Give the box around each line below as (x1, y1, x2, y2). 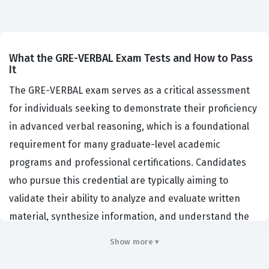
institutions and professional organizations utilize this (9, 247, 249, 259)
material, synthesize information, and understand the (9, 211, 249, 223)
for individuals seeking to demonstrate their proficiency (9, 103, 257, 115)
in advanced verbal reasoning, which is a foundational (9, 121, 249, 133)
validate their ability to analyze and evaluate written (9, 193, 240, 205)
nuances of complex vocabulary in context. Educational (9, 229, 253, 241)
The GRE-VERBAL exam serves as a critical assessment (9, 85, 250, 97)
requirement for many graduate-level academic (9, 139, 220, 151)
